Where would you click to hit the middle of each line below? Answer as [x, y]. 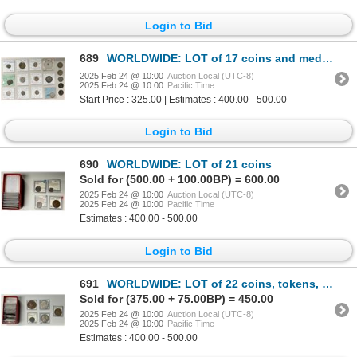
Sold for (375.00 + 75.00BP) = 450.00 [177, 298]
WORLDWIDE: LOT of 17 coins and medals [214, 59]
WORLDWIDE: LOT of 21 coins [189, 165]
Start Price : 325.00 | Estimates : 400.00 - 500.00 [183, 100]
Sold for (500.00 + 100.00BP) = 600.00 [180, 180]
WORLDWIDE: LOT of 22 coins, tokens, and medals [214, 283]
